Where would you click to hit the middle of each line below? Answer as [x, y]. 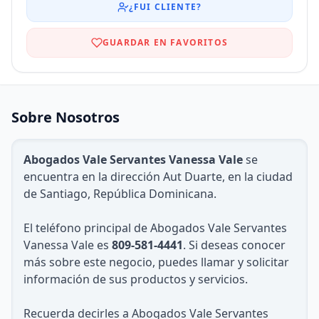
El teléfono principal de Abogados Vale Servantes [155, 228]
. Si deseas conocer [234, 245]
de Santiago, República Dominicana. [120, 194]
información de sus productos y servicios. [136, 279]
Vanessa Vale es [68, 245]
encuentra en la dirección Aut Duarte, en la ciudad [158, 177]
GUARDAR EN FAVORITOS [165, 42]
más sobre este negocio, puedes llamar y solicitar [156, 262]
